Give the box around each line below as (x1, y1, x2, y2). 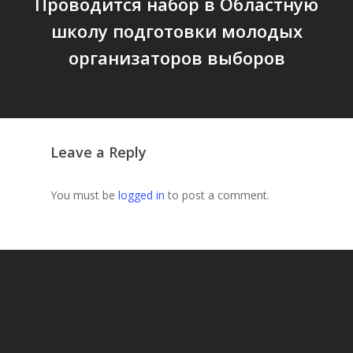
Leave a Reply (50, 142, 147, 162)
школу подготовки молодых (50, 18, 303, 43)
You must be (50, 187, 118, 203)
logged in (118, 187, 165, 203)
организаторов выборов (68, 45, 285, 69)
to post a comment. (165, 187, 269, 203)
